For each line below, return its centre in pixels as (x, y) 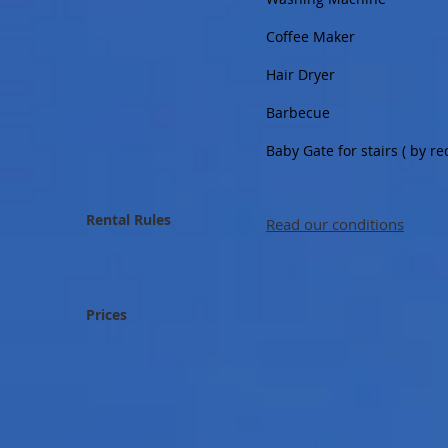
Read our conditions (335, 224)
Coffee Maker (310, 36)
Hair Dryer (300, 74)
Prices (106, 314)
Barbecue (302, 112)
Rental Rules (128, 219)
